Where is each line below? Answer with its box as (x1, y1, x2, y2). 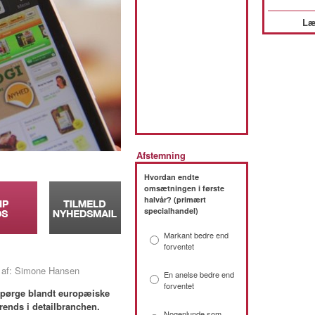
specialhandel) (144, 205, 198, 216)
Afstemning (136, 149, 186, 162)
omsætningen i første (144, 183, 224, 193)
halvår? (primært (144, 194, 206, 205)
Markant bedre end (164, 229, 229, 240)
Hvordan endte (144, 172, 199, 182)
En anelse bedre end (164, 269, 234, 280)
